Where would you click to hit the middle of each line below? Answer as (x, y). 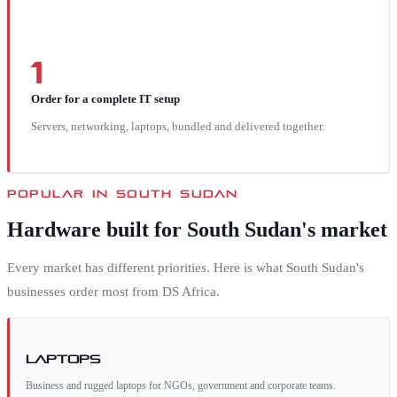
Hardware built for (97, 230)
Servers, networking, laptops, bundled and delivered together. (178, 126)
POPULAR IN (62, 191)
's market (344, 230)
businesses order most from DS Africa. (113, 292)
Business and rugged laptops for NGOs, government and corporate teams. (181, 386)
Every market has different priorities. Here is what (147, 268)
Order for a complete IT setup (105, 98)
